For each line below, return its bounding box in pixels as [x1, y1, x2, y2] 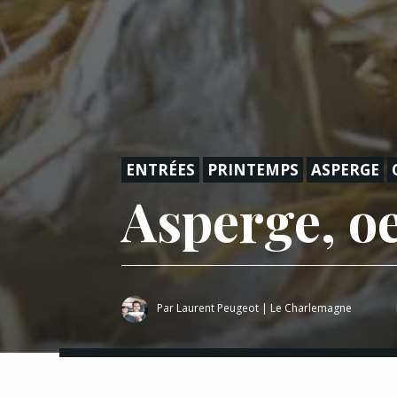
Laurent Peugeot [176, 300, 259, 315]
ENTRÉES [126, 159, 195, 180]
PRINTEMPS [207, 159, 299, 180]
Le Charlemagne [270, 300, 352, 315]
